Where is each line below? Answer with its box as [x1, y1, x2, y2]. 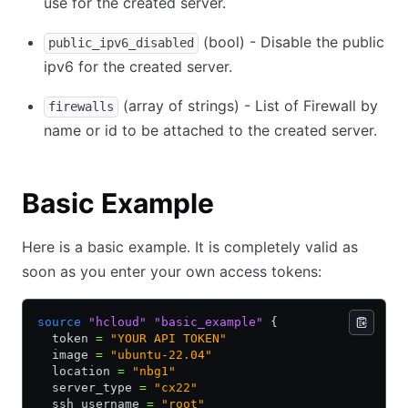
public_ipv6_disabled [48, 36, 194, 51]
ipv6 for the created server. [44, 57, 232, 76]
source [37, 315, 81, 330]
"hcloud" [81, 315, 147, 330]
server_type [37, 381, 139, 395]
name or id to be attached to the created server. [44, 121, 377, 140]
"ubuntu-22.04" [103, 348, 212, 362]
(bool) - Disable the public [199, 33, 384, 52]
